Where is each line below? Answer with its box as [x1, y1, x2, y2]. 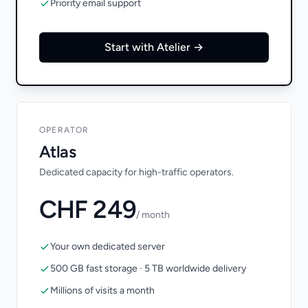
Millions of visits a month [50, 284, 155, 296]
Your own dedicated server [50, 240, 165, 252]
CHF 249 [39, 194, 136, 224]
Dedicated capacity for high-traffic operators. [39, 166, 234, 178]
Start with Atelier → [104, 40, 203, 54]
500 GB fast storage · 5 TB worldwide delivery [50, 262, 246, 274]
